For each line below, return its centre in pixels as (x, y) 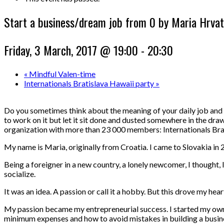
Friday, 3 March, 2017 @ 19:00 (71, 50)
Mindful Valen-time (61, 73)
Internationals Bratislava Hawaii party (90, 83)
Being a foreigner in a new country (61, 164)
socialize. (20, 173)
